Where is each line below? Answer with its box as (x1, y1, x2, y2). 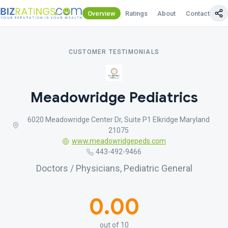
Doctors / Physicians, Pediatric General (36, 163, 192, 174)
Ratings (125, 9, 148, 17)
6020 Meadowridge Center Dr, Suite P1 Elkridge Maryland (27, 116, 210, 124)
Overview (88, 9, 116, 17)
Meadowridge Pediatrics (30, 89, 198, 106)
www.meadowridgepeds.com (71, 137, 166, 145)
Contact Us (185, 9, 219, 17)
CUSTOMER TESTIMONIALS (68, 48, 160, 55)
